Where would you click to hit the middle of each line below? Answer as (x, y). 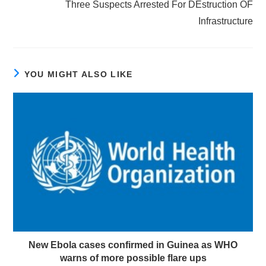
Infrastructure (225, 21)
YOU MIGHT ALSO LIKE (78, 74)
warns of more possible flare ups (133, 258)
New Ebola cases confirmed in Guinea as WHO (133, 245)
